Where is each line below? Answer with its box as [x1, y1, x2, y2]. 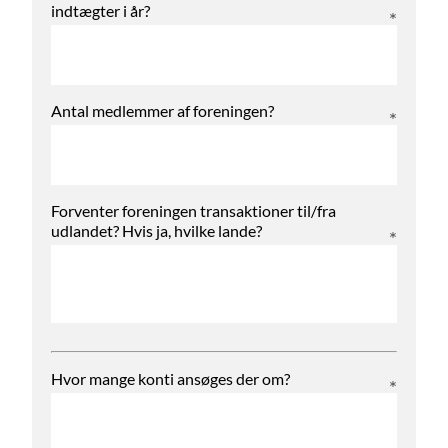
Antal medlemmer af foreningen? [51, 101, 274, 121]
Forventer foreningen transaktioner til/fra [51, 201, 336, 221]
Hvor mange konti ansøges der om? [51, 369, 290, 389]
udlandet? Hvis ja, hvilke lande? [51, 221, 262, 241]
